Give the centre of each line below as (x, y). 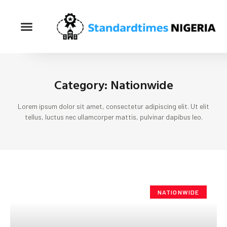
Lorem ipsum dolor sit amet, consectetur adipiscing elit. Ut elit (113, 106)
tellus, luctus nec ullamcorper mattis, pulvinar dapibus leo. (113, 117)
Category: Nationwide (113, 85)
